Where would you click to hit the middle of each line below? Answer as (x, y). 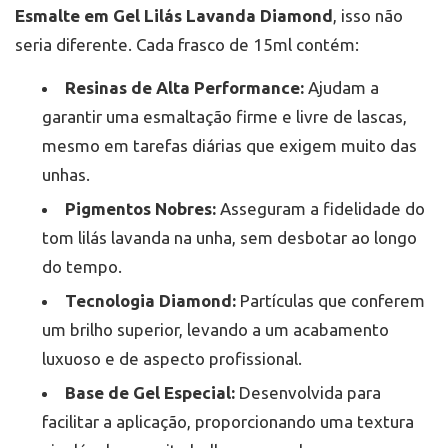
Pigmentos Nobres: (140, 209)
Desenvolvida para (308, 393)
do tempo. (82, 267)
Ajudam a (341, 88)
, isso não (368, 16)
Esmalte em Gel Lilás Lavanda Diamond (174, 16)
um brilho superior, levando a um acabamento (215, 330)
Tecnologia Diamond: (150, 301)
